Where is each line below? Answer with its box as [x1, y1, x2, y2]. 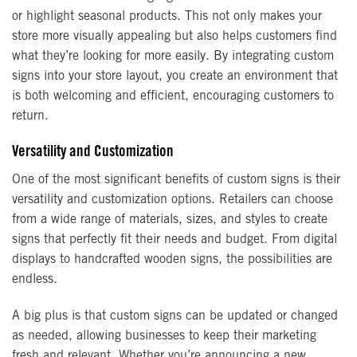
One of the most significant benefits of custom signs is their [12, 173, 340, 186]
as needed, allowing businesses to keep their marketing [12, 329, 316, 343]
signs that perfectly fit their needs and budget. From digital [12, 233, 337, 246]
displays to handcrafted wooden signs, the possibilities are [12, 253, 332, 266]
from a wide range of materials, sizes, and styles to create [12, 213, 328, 226]
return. [12, 110, 49, 124]
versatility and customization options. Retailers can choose [12, 193, 333, 206]
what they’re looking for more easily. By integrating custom [12, 50, 334, 64]
